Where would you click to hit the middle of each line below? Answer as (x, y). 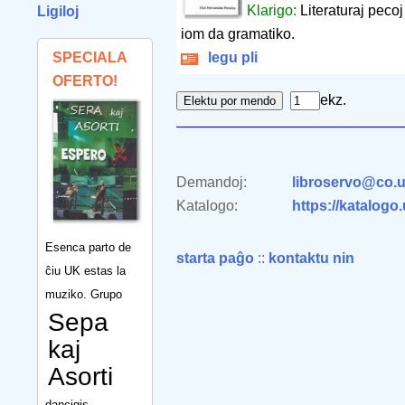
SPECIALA (89, 57)
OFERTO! (85, 81)
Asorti (80, 376)
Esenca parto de (88, 247)
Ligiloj (58, 11)
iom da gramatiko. (238, 34)
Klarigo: (274, 11)
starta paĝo (215, 259)
